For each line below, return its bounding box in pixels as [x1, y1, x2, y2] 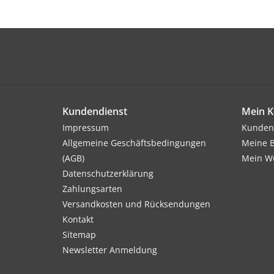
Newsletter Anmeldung [62, 244, 157, 256]
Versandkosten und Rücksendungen [62, 198, 210, 210]
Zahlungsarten [62, 183, 122, 194]
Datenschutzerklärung [62, 168, 154, 179]
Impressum [62, 122, 109, 133]
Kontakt [62, 213, 94, 225]
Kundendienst [62, 105, 127, 118]
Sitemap [62, 229, 96, 240]
